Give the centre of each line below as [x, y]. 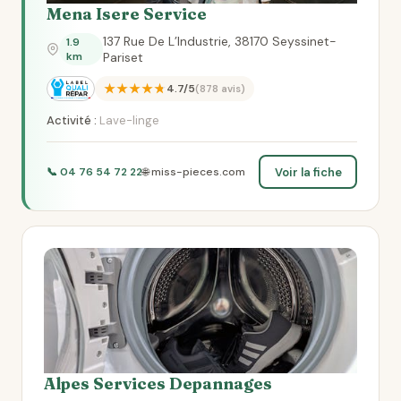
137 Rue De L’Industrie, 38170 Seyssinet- [220, 41]
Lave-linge [128, 120]
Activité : [72, 120]
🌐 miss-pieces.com [194, 172]
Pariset [124, 57]
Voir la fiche [308, 172]
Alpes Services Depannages [158, 384]
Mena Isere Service [127, 14]
